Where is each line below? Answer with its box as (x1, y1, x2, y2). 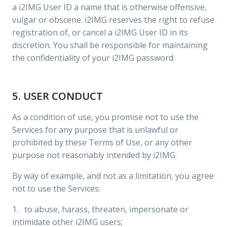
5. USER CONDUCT (12, 89, 103, 103)
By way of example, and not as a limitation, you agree (12, 170, 214, 181)
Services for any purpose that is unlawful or (12, 124, 178, 135)
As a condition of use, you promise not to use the (12, 111, 199, 123)
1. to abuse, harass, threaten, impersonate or (12, 204, 188, 215)
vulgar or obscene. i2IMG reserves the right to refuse (12, 14, 214, 25)
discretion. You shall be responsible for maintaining (12, 40, 208, 51)
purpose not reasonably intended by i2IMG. (12, 149, 177, 161)
